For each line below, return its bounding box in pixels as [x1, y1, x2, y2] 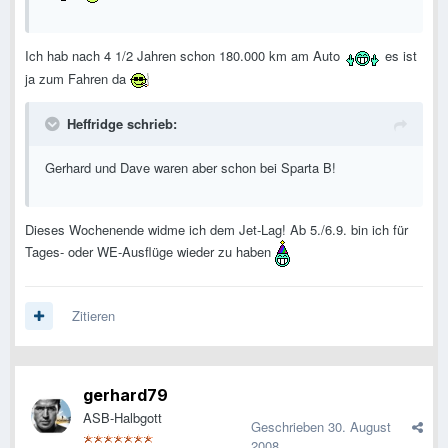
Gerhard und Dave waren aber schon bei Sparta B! [45, 157, 336, 177]
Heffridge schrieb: [67, 113, 177, 133]
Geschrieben [251, 417, 328, 437]
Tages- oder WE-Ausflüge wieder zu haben [25, 241, 275, 261]
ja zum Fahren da [25, 68, 130, 88]
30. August [328, 417, 391, 437]
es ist [381, 46, 417, 66]
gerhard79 [83, 385, 168, 406]
